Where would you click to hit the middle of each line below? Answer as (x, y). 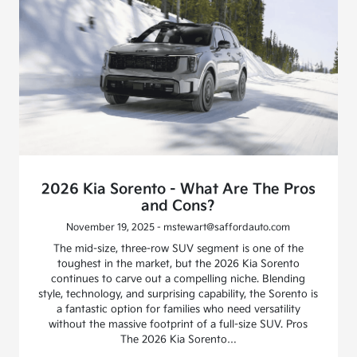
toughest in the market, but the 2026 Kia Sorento (178, 264)
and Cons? (178, 206)
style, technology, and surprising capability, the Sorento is (178, 294)
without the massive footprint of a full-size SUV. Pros (178, 325)
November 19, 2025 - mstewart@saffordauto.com (178, 228)
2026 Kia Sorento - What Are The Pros (178, 190)
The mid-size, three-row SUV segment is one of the (178, 249)
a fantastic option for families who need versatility (178, 310)
